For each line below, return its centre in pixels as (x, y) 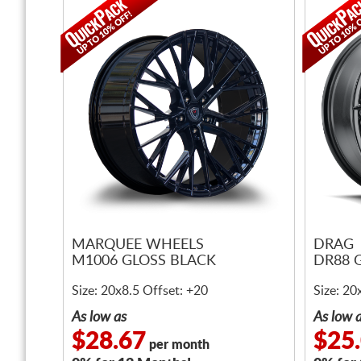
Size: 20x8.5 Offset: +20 (140, 291)
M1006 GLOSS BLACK (144, 261)
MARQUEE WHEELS (138, 245)
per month (178, 345)
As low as (99, 317)
